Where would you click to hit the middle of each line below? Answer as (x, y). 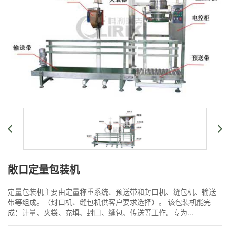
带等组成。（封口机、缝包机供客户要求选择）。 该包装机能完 (109, 202)
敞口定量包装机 (44, 169)
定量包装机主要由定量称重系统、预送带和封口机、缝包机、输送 (112, 191)
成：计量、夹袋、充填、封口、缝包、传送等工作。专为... (101, 212)
